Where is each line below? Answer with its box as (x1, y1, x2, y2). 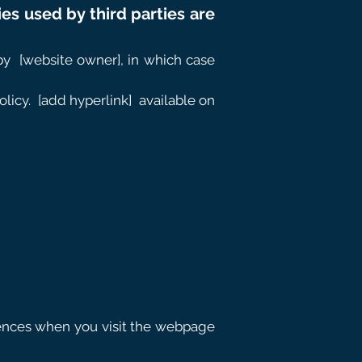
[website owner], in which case (19, 52, 216, 68)
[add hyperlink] (37, 92, 133, 108)
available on (138, 92, 216, 108)
